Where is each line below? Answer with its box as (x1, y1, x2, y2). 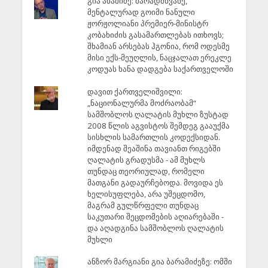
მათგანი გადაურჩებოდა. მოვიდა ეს (87, 176, 223, 188)
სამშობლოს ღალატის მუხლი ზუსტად (87, 108, 229, 120)
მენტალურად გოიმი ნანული (87, 7, 195, 18)
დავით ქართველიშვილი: (87, 86, 184, 97)
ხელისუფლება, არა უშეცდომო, (87, 188, 205, 199)
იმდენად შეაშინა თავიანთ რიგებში (87, 142, 221, 154)
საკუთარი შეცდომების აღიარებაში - (87, 211, 224, 222)
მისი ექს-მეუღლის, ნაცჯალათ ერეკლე (87, 52, 232, 63)
